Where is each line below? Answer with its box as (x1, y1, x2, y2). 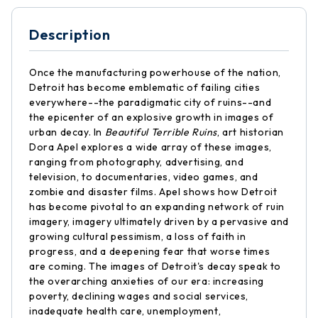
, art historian (217, 126, 285, 138)
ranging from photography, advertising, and (29, 155, 244, 168)
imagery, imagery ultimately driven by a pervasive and (29, 215, 289, 228)
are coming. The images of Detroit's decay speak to (29, 260, 282, 273)
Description (29, 26, 111, 43)
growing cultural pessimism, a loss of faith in (29, 230, 246, 243)
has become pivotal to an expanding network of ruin (29, 200, 285, 213)
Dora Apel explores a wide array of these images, (29, 141, 272, 153)
